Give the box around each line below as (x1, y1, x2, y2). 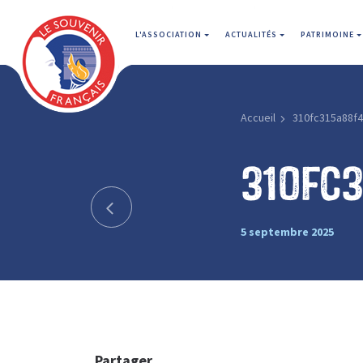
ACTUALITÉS (225, 29, 280, 40)
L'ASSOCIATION (135, 29, 204, 40)
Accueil (240, 110, 275, 125)
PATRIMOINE (301, 29, 357, 40)
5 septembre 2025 (240, 224, 334, 239)
